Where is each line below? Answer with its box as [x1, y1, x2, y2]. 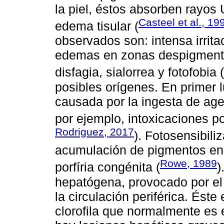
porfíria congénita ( [55, 160, 160, 174]
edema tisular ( [55, 19, 138, 33]
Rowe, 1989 [160, 157, 217, 169]
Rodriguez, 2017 [55, 126, 134, 138]
